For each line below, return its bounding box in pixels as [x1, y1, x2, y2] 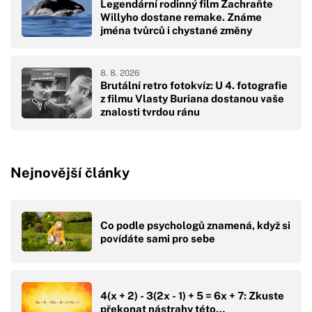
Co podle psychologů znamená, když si [100, 219, 290, 231]
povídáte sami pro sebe [100, 232, 215, 244]
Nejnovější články [10, 164, 130, 182]
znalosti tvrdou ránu [100, 106, 200, 118]
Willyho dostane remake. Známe [100, 11, 262, 24]
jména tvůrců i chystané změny [100, 24, 252, 37]
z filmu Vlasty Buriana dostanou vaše [100, 93, 284, 105]
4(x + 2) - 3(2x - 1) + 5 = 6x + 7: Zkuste [100, 289, 284, 302]
